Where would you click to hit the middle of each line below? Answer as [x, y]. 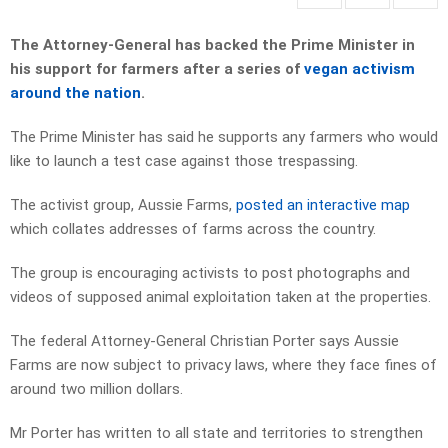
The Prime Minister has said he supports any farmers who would [224, 137]
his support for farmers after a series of [157, 69]
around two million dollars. [96, 389]
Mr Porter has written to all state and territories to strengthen [216, 433]
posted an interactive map [323, 205]
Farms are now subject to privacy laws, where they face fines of [223, 365]
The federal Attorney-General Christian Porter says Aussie [204, 341]
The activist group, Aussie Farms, [123, 205]
